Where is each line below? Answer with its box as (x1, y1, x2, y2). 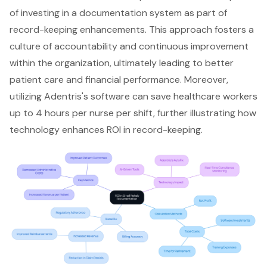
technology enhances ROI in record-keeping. (10, 123, 203, 136)
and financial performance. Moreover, (64, 73, 228, 86)
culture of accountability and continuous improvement (10, 40, 249, 53)
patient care (10, 73, 64, 86)
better (205, 57, 234, 70)
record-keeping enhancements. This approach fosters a (10, 23, 254, 36)
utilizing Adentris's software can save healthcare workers (10, 90, 257, 103)
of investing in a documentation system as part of (10, 7, 227, 20)
